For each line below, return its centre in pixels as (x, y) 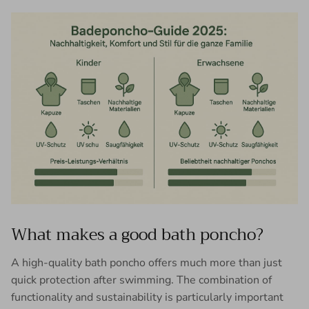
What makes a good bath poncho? (137, 234)
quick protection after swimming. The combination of (141, 280)
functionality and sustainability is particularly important (147, 297)
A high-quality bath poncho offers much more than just (147, 262)
